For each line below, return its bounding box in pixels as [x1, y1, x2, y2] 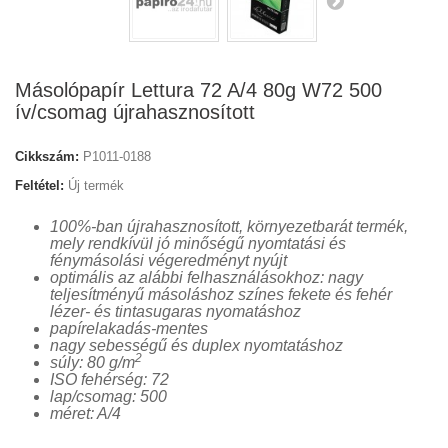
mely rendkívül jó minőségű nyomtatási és [50, 235, 346, 252]
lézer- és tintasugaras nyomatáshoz [50, 303, 301, 320]
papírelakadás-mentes [50, 320, 208, 337]
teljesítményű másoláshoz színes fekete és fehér [50, 286, 392, 303]
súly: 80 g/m [50, 354, 135, 371]
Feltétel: [15, 178, 64, 193]
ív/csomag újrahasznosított [15, 101, 255, 123]
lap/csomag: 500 [50, 388, 167, 405]
